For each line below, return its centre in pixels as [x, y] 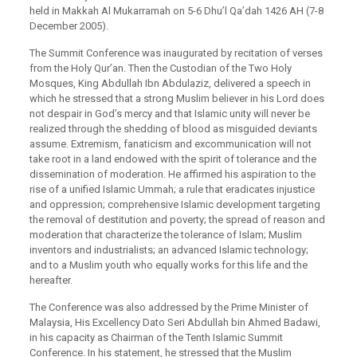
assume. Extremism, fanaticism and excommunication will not [170, 144]
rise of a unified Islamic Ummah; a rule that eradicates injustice [172, 189]
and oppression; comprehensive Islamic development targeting [175, 204]
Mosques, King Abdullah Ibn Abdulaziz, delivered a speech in [170, 83]
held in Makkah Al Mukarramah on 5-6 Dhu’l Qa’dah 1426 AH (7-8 [176, 11]
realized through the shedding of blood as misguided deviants [173, 129]
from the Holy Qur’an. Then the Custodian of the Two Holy [160, 68]
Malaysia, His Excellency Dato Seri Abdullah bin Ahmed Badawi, [175, 322]
